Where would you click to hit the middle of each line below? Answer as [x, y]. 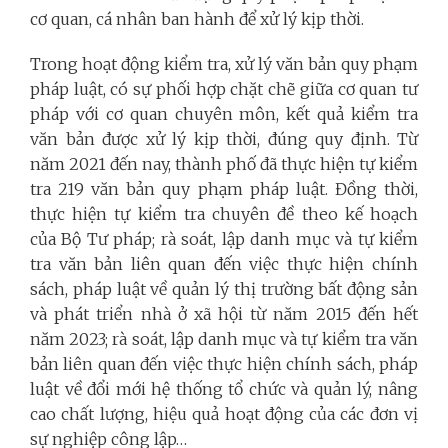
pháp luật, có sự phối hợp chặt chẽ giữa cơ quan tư [224, 88]
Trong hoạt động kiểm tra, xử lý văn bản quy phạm [224, 63]
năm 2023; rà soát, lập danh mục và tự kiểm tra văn [224, 338]
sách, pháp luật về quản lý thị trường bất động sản [224, 288]
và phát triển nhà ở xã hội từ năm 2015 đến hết [224, 313]
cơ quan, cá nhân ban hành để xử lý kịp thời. [197, 18]
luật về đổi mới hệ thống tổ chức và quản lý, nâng [224, 388]
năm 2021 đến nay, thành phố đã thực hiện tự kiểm [224, 163]
